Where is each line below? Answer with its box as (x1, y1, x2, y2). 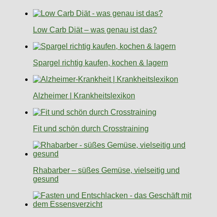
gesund (33, 175, 59, 184)
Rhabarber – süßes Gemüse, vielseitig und (33, 166, 180, 175)
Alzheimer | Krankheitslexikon (33, 92, 135, 100)
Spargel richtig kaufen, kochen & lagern (33, 59, 168, 67)
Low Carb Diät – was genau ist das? (33, 26, 157, 34)
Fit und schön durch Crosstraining (33, 124, 149, 133)
